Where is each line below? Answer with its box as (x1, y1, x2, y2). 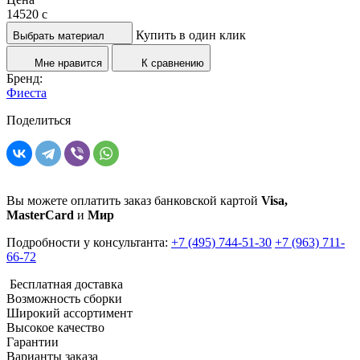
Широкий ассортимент (6, 305, 133, 320)
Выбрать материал (13, 29, 108, 42)
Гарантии (6, 334, 59, 349)
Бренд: (6, 71, 43, 85)
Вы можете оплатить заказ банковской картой (6, 193, 261, 207)
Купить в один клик (136, 27, 246, 42)
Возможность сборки (6, 291, 122, 305)
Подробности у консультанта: (6, 235, 171, 249)
